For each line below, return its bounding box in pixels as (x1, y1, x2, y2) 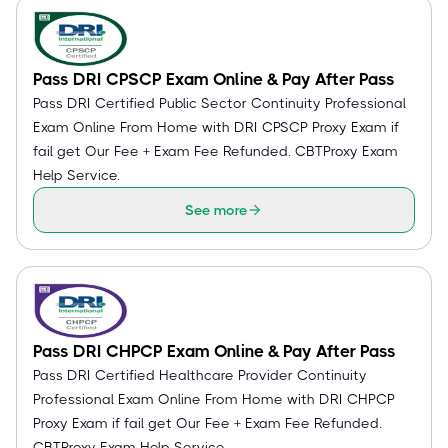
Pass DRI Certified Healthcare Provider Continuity (33, 367, 367, 383)
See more (185, 202, 247, 218)
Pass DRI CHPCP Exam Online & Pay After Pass (33, 341, 396, 361)
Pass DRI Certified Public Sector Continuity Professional (33, 95, 406, 111)
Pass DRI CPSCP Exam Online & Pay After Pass (33, 69, 395, 89)
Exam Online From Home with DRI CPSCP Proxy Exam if (33, 119, 399, 135)
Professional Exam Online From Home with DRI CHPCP (33, 391, 395, 407)
